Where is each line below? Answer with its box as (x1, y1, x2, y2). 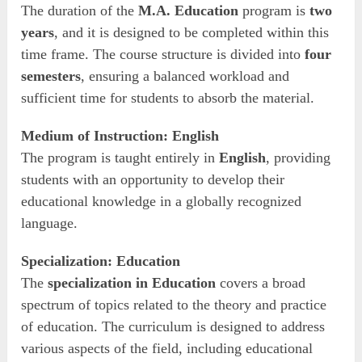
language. (21, 215, 78, 232)
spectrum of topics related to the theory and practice (21, 297, 327, 314)
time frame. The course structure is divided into (21, 46, 305, 63)
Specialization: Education (21, 253, 181, 270)
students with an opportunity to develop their (21, 171, 285, 188)
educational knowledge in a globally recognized (21, 193, 302, 210)
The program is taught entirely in (21, 149, 220, 166)
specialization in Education (48, 275, 217, 292)
